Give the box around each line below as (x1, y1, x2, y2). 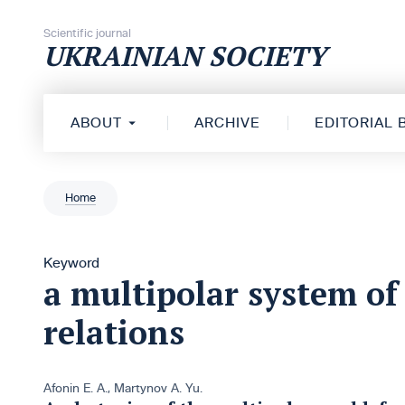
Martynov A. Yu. (114, 381, 202, 395)
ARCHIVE (194, 115, 261, 130)
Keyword (43, 255, 99, 270)
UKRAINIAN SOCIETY (43, 38, 326, 74)
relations (43, 311, 184, 353)
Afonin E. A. (43, 381, 108, 395)
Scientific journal (43, 27, 131, 40)
